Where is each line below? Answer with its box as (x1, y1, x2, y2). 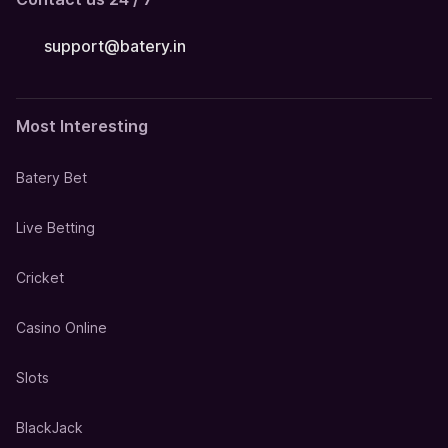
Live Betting (16, 219, 95, 237)
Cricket (16, 269, 64, 287)
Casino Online (16, 319, 107, 337)
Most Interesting (16, 116, 148, 137)
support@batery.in (44, 36, 186, 57)
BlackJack (16, 419, 83, 437)
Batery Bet (16, 169, 87, 187)
